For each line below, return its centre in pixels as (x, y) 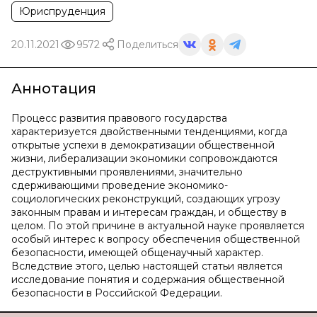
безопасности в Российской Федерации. (117, 293)
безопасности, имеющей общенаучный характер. (137, 253)
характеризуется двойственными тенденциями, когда (149, 132)
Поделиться (148, 44)
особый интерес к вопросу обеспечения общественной (156, 239)
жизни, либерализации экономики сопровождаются (144, 158)
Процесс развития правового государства (119, 118)
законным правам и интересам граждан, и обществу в (149, 212)
